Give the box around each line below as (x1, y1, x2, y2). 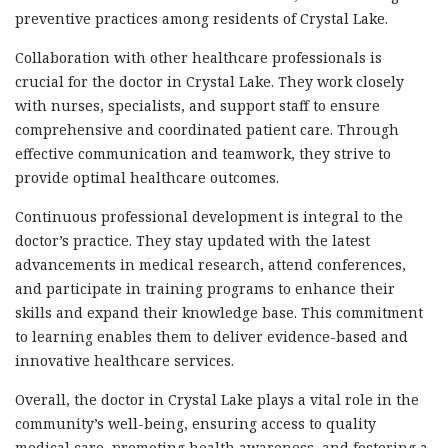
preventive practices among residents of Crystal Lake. (15, 9, 388, 29)
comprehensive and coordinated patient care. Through (15, 120, 399, 140)
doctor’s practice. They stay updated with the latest (15, 231, 370, 251)
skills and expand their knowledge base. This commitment (15, 303, 423, 323)
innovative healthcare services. (15, 351, 234, 371)
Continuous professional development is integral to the (15, 207, 403, 227)
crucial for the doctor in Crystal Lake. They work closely (15, 72, 404, 92)
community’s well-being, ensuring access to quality (15, 414, 376, 434)
